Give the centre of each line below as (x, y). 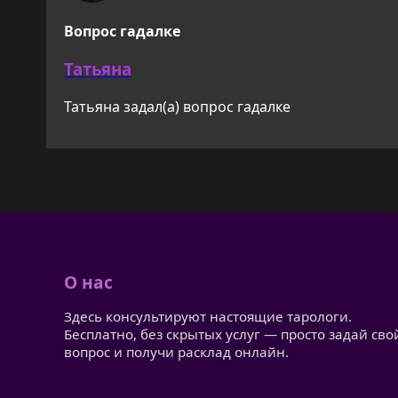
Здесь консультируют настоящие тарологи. (208, 317)
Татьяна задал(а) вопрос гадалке (177, 106)
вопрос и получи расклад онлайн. (176, 352)
